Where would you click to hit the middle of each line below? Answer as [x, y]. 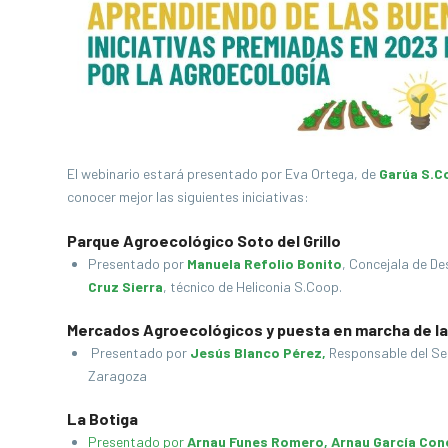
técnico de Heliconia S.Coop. [254, 286]
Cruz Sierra [125, 286]
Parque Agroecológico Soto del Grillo [204, 240]
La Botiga [102, 418]
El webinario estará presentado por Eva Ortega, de [223, 173]
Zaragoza [120, 375]
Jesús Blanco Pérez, [258, 352]
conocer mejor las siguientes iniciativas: [188, 196]
